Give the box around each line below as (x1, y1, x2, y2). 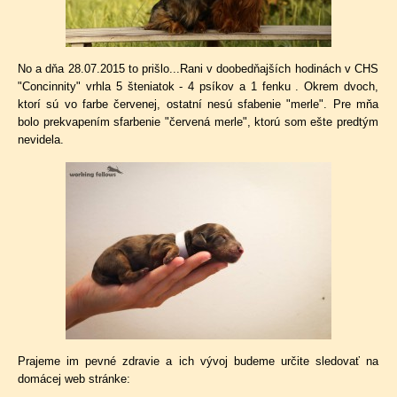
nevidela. (18, 133, 67, 146)
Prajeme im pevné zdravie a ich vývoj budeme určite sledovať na (18, 354, 378, 368)
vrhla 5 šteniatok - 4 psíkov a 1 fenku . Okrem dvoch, (85, 80, 379, 93)
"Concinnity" (18, 80, 86, 93)
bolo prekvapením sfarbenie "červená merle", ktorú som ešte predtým (18, 115, 378, 128)
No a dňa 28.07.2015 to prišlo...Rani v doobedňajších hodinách (18, 62, 345, 75)
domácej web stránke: (18, 372, 130, 385)
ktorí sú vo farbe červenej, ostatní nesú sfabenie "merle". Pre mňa (18, 97, 378, 111)
